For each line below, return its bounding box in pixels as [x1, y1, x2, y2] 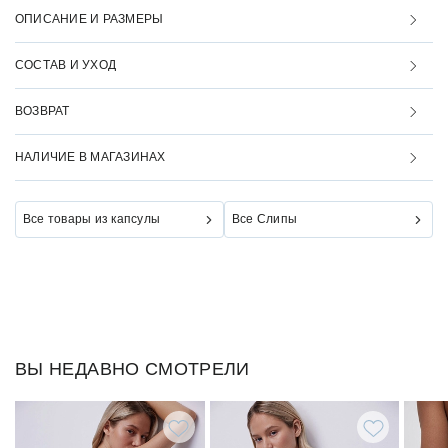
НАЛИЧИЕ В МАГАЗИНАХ [15, 150, 166, 164]
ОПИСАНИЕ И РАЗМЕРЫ [15, 12, 164, 26]
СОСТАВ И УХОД [15, 58, 117, 72]
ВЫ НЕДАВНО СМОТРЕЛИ [15, 359, 250, 379]
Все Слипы [232, 212, 298, 226]
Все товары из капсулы [23, 212, 161, 226]
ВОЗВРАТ [15, 104, 70, 118]
